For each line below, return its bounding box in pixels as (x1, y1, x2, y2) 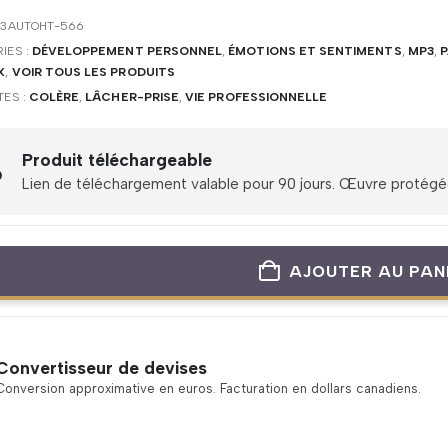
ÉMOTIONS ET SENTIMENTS (228, 44, 402, 58)
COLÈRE (28, 90, 80, 104)
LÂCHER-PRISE (85, 90, 180, 104)
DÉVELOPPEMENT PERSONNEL (31, 44, 223, 58)
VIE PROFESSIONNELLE (185, 90, 328, 104)
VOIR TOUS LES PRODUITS (11, 65, 175, 79)
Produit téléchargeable (22, 149, 212, 170)
